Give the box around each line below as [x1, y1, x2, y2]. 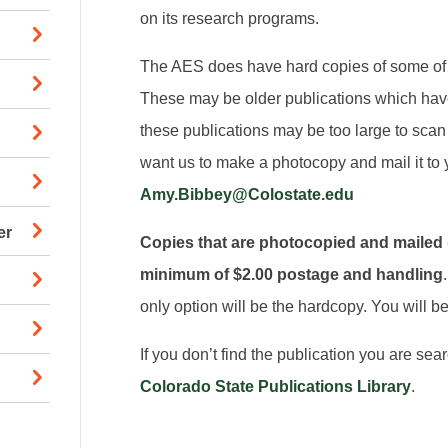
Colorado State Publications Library [140, 378, 412, 396]
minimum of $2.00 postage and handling [140, 266, 444, 284]
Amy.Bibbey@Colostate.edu [140, 186, 355, 204]
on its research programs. [140, 10, 320, 28]
